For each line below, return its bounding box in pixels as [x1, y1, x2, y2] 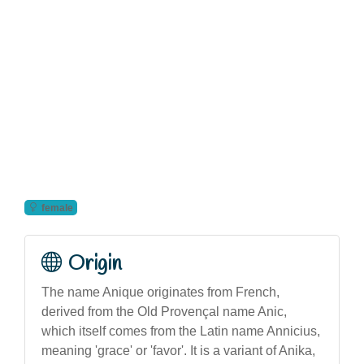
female [41, 201, 73, 214]
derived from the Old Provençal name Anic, [41, 304, 287, 318]
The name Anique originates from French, [41, 284, 279, 299]
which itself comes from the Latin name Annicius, [41, 323, 320, 338]
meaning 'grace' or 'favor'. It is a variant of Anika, [41, 343, 315, 357]
